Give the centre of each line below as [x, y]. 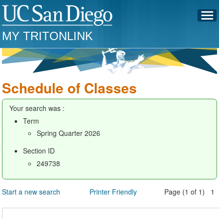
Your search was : [37, 108]
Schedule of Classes [70, 88]
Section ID [39, 151]
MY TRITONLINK [48, 36]
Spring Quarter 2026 [69, 133]
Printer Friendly [113, 191]
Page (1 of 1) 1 [191, 191]
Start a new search [31, 191]
